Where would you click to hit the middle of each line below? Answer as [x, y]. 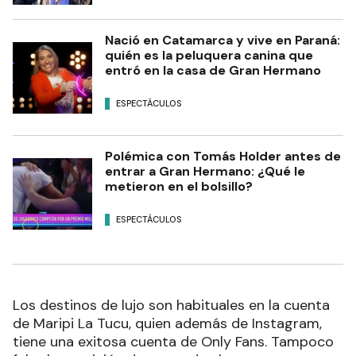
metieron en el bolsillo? [179, 186]
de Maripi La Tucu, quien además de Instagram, [167, 323]
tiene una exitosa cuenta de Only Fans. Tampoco [173, 342]
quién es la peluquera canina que [209, 55]
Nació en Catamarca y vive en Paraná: [222, 40]
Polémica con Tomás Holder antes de [223, 156]
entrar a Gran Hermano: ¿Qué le [205, 171]
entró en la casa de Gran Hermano [213, 70]
